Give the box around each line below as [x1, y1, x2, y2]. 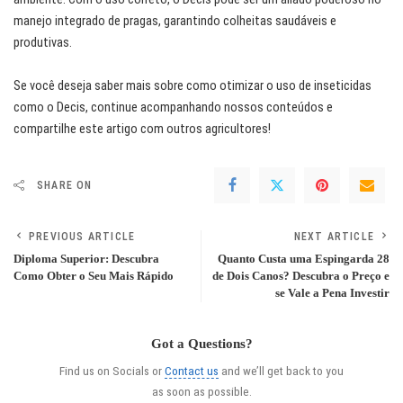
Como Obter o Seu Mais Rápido [13, 270, 174, 283]
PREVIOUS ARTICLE [29, 230, 136, 244]
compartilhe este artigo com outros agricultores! [13, 121, 271, 138]
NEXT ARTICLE [293, 230, 374, 244]
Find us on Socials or [59, 363, 165, 379]
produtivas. [13, 35, 72, 51]
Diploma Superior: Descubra [13, 253, 159, 266]
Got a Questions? [150, 336, 253, 352]
